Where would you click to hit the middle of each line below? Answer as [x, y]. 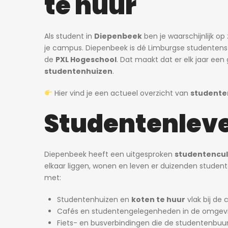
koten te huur [158, 199]
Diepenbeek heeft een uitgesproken [109, 154]
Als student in [69, 36]
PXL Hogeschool [86, 60]
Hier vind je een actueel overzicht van [122, 93]
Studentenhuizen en [94, 199]
